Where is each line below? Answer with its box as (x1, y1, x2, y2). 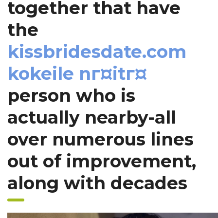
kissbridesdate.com (7, 41, 186, 63)
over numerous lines (7, 128, 194, 150)
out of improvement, (7, 150, 196, 172)
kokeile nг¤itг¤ (7, 63, 147, 85)
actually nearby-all (7, 107, 176, 128)
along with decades (7, 172, 187, 194)
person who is (7, 85, 135, 107)
